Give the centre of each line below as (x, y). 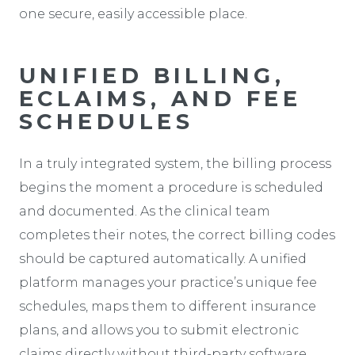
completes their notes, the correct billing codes (177, 235)
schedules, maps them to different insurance (168, 306)
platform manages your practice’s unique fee (168, 282)
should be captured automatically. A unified (163, 258)
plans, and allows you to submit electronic (159, 330)
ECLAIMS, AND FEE (160, 98)
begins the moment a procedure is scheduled (171, 187)
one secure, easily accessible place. (133, 13)
